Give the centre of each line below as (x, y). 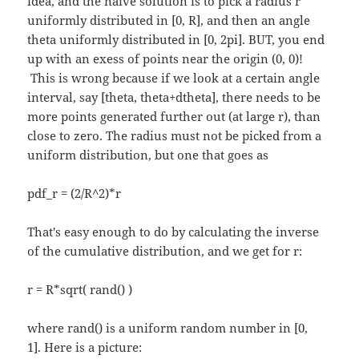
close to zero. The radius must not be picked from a (175, 136)
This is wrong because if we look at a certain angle (174, 78)
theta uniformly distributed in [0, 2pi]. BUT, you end (176, 40)
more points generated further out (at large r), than (174, 117)
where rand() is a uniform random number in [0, (168, 328)
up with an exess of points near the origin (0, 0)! (165, 59)
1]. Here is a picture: (85, 347)
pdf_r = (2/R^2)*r (75, 194)
